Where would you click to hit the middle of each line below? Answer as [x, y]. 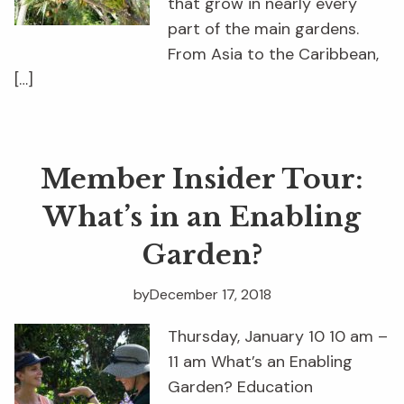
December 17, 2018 [210, 295]
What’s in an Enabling [202, 217]
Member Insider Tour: [202, 179]
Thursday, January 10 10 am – [278, 337]
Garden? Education [240, 387]
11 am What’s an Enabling [260, 362]
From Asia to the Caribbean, [273, 55]
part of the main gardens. [263, 29]
